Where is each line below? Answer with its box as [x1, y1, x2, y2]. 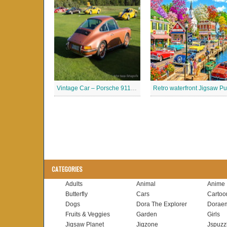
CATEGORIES [52, 165, 83, 173]
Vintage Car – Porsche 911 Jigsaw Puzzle [131, 85, 137, 92]
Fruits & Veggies [65, 211, 110, 218]
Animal [136, 180, 156, 187]
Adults [65, 180, 83, 187]
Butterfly [65, 191, 88, 198]
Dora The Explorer [136, 201, 187, 208]
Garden [136, 211, 157, 218]
